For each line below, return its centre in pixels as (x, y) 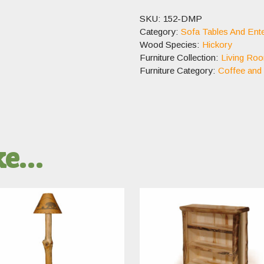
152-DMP (182, 18)
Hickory (217, 44)
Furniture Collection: (180, 57)
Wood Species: (171, 44)
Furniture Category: (179, 70)
